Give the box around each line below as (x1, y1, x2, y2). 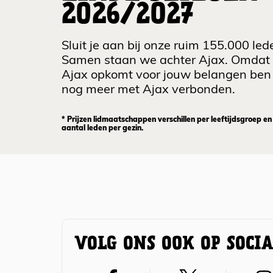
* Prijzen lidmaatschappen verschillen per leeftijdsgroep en (62, 116, 272, 124)
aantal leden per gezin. (62, 125, 143, 133)
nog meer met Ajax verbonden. (62, 84, 235, 97)
